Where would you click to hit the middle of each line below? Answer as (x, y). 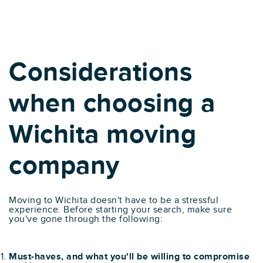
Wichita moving (102, 135)
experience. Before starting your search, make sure (120, 210)
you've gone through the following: (86, 219)
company (64, 166)
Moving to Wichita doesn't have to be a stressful (114, 200)
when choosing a (112, 104)
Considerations (100, 73)
